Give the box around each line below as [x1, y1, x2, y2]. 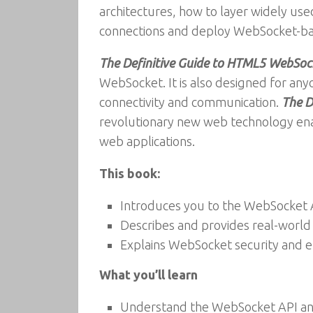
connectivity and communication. [99, 95, 282, 109]
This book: [99, 166, 160, 180]
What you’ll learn [99, 268, 198, 282]
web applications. [99, 134, 195, 148]
